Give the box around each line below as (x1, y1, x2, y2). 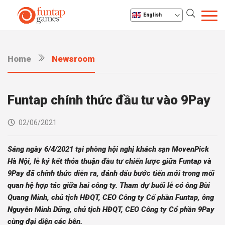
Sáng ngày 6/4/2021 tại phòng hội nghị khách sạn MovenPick (8, 145, 209, 154)
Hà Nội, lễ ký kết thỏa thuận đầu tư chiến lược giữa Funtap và (8, 157, 211, 166)
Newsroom (52, 54, 95, 64)
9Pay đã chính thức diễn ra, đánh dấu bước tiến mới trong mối (8, 169, 214, 178)
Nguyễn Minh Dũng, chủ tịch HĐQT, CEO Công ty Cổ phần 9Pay (8, 205, 214, 214)
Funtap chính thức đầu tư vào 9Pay (8, 92, 210, 107)
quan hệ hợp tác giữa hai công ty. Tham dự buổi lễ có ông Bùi (8, 181, 210, 190)
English (143, 12, 162, 18)
